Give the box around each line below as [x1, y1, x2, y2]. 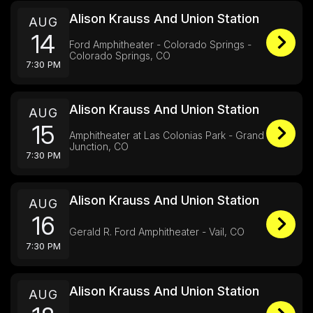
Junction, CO [69, 140, 129, 152]
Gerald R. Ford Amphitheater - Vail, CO [69, 226, 245, 238]
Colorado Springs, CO [69, 50, 170, 61]
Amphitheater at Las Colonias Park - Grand [69, 129, 264, 141]
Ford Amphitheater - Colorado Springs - [69, 38, 252, 50]
